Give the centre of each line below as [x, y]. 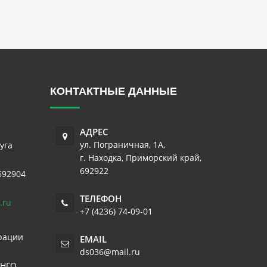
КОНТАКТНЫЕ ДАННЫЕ [113, 91]
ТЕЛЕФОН [100, 198]
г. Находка [100, 158]
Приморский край [162, 158]
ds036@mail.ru [110, 252]
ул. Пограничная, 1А [121, 145]
